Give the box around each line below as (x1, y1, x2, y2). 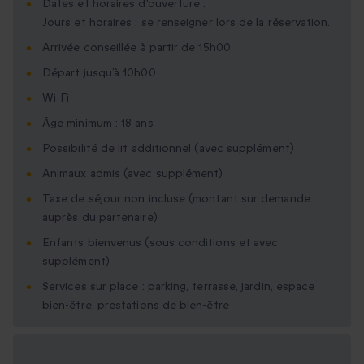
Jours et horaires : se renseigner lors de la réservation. (42, 15, 331, 31)
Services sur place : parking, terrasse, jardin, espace (42, 279, 315, 295)
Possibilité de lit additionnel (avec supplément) (42, 141, 294, 157)
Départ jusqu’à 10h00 (42, 65, 156, 81)
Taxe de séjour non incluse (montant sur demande (42, 191, 310, 207)
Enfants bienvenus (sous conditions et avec (42, 235, 279, 251)
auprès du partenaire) (42, 210, 158, 226)
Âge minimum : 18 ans (42, 115, 154, 132)
